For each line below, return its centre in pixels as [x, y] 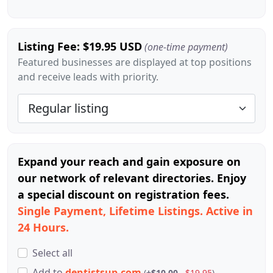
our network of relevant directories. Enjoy [132, 178]
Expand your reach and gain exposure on [129, 161]
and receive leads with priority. [88, 77]
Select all [52, 253]
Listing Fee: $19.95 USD [80, 46]
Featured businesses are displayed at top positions [135, 62]
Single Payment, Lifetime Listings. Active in [135, 211]
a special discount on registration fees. [123, 194]
